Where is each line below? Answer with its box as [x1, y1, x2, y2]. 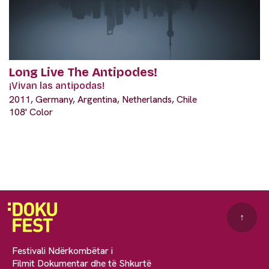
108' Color [9, 105, 53, 118]
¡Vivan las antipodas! [9, 79, 104, 91]
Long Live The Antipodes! [9, 64, 157, 79]
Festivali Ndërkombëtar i [12, 244, 113, 257]
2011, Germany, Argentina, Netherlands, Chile [9, 92, 197, 106]
